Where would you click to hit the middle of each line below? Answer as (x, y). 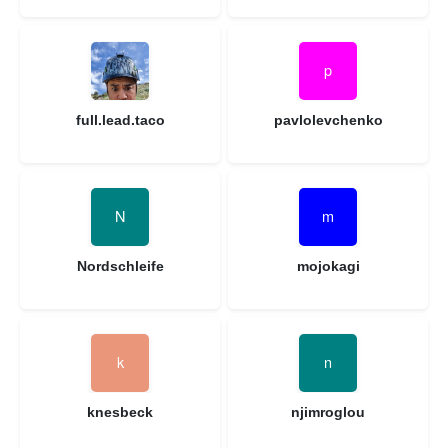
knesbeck (120, 411)
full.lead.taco (120, 119)
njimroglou (328, 411)
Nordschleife (120, 265)
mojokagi (328, 265)
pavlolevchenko (328, 119)
